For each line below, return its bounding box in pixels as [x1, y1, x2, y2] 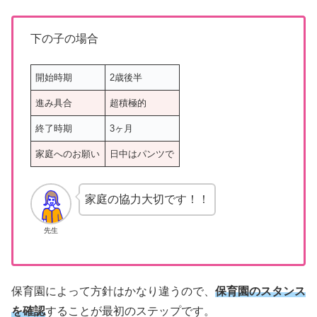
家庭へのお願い [35, 149, 100, 160]
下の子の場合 [30, 32, 98, 45]
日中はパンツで [110, 149, 175, 160]
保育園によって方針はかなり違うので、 [11, 285, 215, 298]
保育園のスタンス [215, 285, 306, 298]
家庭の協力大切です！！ [84, 192, 209, 205]
